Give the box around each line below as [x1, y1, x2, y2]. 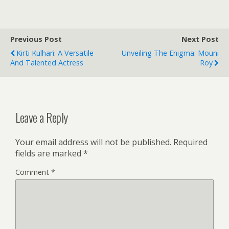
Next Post [181, 34, 219, 44]
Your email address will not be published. [15, 136, 171, 148]
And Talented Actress [10, 58, 83, 68]
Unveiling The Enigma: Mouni [122, 48, 219, 58]
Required [173, 136, 208, 148]
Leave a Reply [15, 108, 68, 127]
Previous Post [10, 34, 62, 44]
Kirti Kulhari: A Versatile [16, 48, 94, 58]
